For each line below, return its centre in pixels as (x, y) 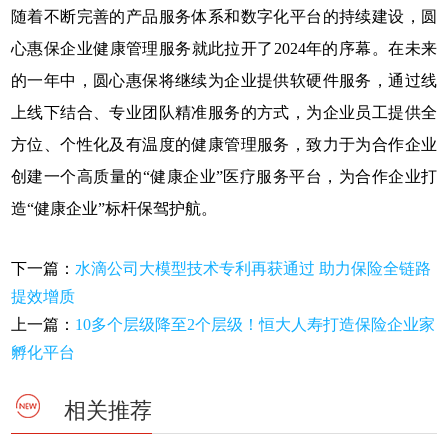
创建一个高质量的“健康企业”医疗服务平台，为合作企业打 (224, 177)
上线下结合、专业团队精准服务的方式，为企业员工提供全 (224, 113)
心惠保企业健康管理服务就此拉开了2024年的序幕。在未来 (224, 49)
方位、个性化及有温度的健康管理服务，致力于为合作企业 (224, 145)
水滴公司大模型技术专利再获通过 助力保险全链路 (253, 269)
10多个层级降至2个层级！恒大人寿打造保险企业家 (255, 325)
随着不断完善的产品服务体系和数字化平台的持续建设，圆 (224, 17)
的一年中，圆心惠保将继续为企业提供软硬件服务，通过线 (224, 81)
